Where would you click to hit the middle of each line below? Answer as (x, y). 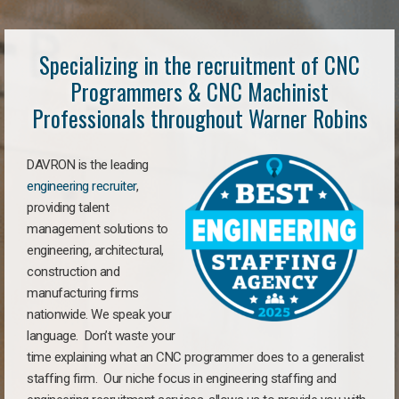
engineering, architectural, (95, 250)
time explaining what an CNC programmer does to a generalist (195, 357)
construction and (73, 272)
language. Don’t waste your (101, 336)
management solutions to (98, 229)
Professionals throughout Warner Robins (199, 118)
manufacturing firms (83, 293)
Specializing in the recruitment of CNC (199, 65)
